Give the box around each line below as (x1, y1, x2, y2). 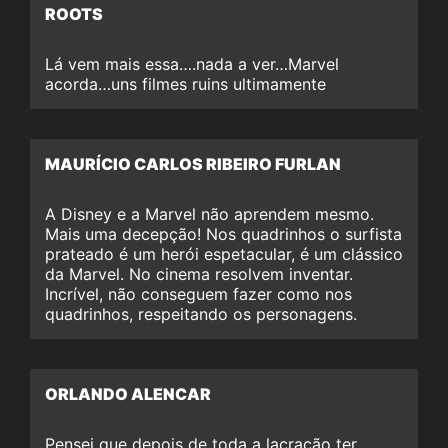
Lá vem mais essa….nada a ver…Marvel (45, 53, 339, 74)
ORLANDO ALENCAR (45, 383, 211, 404)
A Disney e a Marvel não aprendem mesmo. (45, 203, 374, 224)
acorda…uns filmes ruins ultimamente (45, 73, 326, 94)
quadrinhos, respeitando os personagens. (45, 303, 357, 324)
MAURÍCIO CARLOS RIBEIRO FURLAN (45, 153, 341, 174)
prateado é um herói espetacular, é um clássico (45, 243, 403, 264)
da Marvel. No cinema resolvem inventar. (45, 263, 353, 284)
